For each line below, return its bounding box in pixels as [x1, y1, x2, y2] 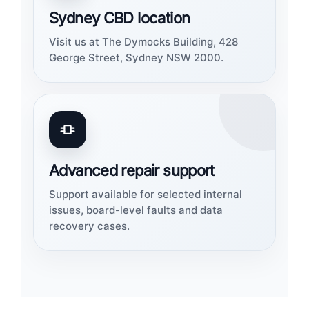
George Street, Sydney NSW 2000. [48, 51, 223, 65]
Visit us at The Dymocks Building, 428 [48, 35, 238, 49]
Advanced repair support [48, 161, 215, 180]
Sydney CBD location [48, 9, 190, 28]
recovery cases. [48, 219, 130, 233]
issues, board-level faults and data [48, 203, 223, 217]
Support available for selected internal [48, 188, 242, 201]
